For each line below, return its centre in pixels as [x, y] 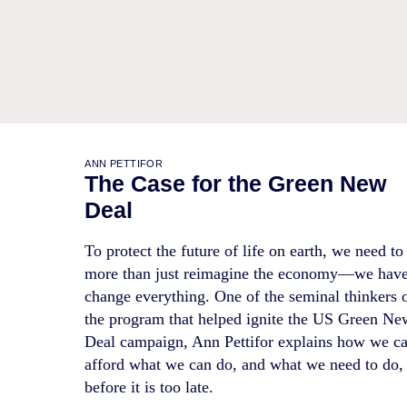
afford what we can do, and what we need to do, [244, 365]
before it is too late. [149, 387]
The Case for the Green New [236, 184]
